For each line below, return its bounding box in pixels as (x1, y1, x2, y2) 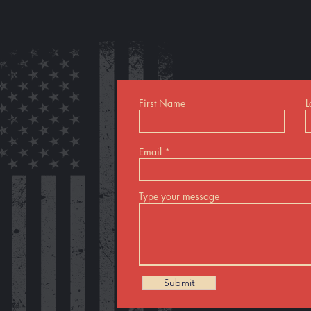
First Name (139, 96, 185, 110)
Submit (163, 276, 195, 289)
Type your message (139, 189, 219, 203)
